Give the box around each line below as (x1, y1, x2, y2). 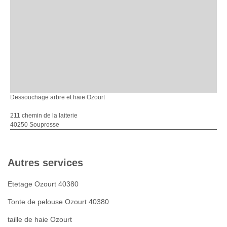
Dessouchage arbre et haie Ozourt (10, 93, 105, 101)
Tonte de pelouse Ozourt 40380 (8, 197, 109, 206)
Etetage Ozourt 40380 (8, 179, 79, 188)
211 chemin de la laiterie (10, 111, 78, 119)
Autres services (8, 157, 83, 168)
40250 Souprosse (10, 121, 59, 128)
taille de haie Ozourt (8, 215, 72, 223)
